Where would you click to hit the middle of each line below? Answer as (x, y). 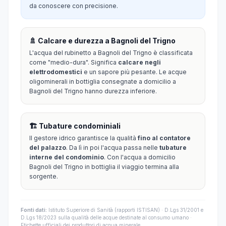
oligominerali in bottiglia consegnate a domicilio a (103, 81)
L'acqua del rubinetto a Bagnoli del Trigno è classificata (111, 53)
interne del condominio (67, 157)
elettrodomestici (56, 72)
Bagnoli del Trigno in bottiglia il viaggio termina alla (104, 167)
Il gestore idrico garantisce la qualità (83, 138)
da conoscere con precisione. (74, 6)
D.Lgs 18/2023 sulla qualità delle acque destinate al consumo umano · (106, 217)
